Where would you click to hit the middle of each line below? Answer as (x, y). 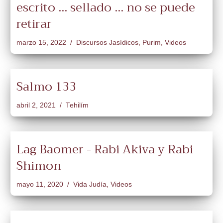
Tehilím (77, 105)
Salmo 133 (46, 87)
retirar (34, 24)
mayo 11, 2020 (40, 184)
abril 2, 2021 (36, 105)
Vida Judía (90, 184)
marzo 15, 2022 (41, 43)
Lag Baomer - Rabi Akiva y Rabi (105, 149)
